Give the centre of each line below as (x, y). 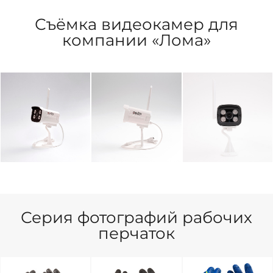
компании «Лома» (136, 41)
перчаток (136, 233)
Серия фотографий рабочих (136, 217)
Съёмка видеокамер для (136, 25)
